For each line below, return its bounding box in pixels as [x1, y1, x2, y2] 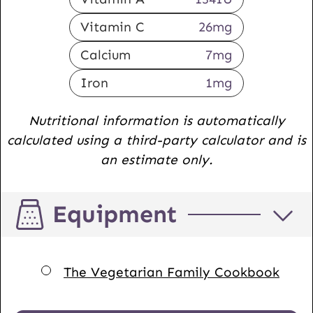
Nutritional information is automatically [28, 112, 38, 129]
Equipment [52, 200, 178, 229]
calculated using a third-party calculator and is [7, 131, 306, 148]
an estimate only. [100, 151, 213, 168]
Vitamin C [80, 18, 145, 35]
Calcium [80, 46, 131, 63]
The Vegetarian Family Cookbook [64, 264, 279, 281]
